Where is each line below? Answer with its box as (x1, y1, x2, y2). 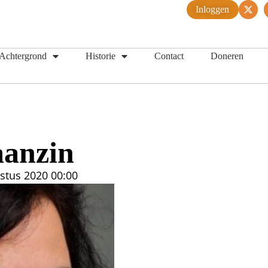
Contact (154, 50, 184, 62)
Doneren (211, 50, 243, 62)
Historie (86, 50, 115, 62)
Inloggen (196, 4, 229, 15)
